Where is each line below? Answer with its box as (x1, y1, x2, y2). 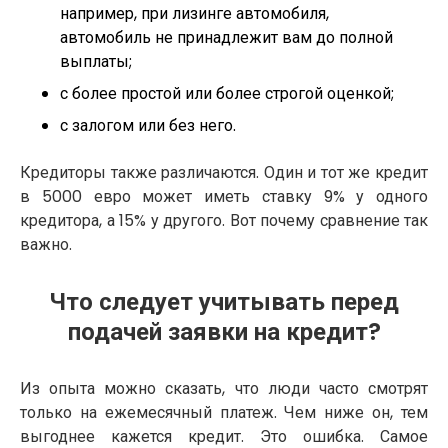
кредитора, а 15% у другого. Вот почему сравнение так (20, 208, 428, 232)
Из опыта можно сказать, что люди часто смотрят (20, 376, 428, 400)
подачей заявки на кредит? (67, 314, 381, 348)
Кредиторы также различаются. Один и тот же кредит (20, 160, 428, 184)
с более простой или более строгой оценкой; (60, 81, 394, 105)
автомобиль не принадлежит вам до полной (60, 25, 393, 49)
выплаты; (60, 49, 132, 73)
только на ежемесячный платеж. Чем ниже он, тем (20, 400, 428, 424)
